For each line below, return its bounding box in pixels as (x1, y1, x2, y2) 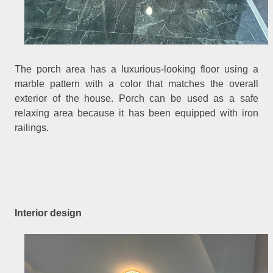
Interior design (15, 207, 82, 218)
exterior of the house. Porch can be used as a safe (15, 93, 258, 104)
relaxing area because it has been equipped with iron (15, 108, 258, 119)
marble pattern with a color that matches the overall (15, 79, 258, 90)
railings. (15, 122, 49, 133)
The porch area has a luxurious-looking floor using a (15, 64, 258, 75)
